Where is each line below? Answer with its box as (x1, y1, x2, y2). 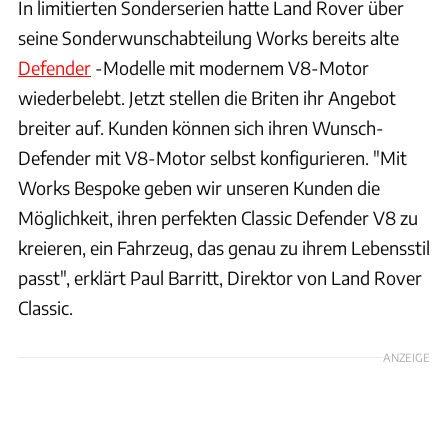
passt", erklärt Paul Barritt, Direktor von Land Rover (18, 265, 422, 289)
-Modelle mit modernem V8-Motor (91, 55, 369, 79)
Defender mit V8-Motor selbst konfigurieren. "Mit (18, 145, 407, 169)
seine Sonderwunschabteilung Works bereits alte (18, 25, 399, 49)
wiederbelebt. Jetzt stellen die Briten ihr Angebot (18, 85, 396, 109)
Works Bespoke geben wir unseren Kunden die (18, 175, 380, 199)
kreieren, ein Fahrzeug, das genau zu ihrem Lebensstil (18, 235, 430, 259)
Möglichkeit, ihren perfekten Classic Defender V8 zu (18, 205, 418, 229)
